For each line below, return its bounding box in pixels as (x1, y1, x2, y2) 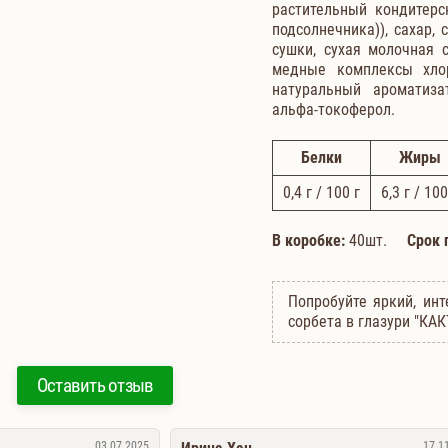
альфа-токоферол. (272, 100, 395, 119)
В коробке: (272, 231, 345, 250)
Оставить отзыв (37, 374, 154, 397)
